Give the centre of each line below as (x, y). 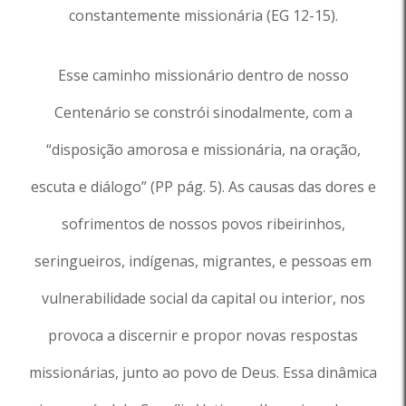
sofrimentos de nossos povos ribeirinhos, (203, 224)
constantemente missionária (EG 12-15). (203, 15)
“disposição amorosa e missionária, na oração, (203, 150)
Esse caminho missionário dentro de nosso (203, 75)
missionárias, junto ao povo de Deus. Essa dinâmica (203, 372)
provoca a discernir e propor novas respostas (203, 335)
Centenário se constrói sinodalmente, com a (203, 112)
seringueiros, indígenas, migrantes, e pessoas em (203, 261)
